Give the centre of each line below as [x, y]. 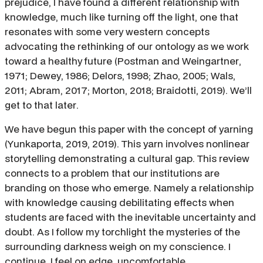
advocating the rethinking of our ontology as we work [127, 46]
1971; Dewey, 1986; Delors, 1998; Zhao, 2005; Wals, [120, 75]
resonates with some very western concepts [107, 31]
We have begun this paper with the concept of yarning [129, 129]
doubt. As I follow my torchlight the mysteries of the [122, 231]
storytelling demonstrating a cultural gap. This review [127, 158]
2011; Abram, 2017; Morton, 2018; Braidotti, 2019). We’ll [128, 90]
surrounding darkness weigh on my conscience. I [118, 246]
